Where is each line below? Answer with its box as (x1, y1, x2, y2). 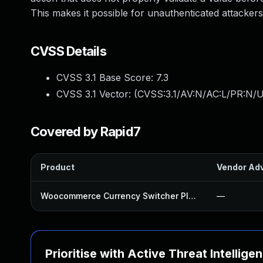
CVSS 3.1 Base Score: (56, 72, 156, 83)
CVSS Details (31, 43, 106, 59)
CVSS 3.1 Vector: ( (56, 88, 137, 100)
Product (41, 162, 75, 172)
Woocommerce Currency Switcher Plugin (188, 191, 196, 201)
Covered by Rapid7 (31, 124, 141, 139)
